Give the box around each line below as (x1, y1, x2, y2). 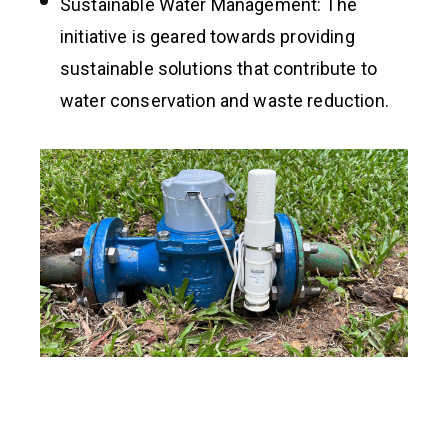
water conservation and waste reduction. (60, 90, 389, 112)
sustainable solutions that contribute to (60, 58, 377, 80)
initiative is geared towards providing (60, 26, 355, 48)
